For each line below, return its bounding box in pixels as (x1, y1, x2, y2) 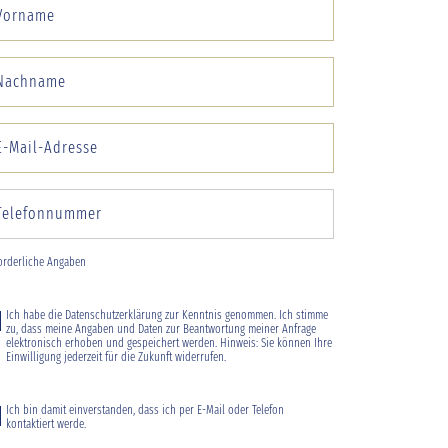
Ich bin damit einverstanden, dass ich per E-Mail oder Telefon (6, 402, 284, 417)
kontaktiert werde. (6, 416, 86, 431)
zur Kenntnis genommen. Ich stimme (162, 307, 328, 322)
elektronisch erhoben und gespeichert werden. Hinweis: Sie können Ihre (6, 335, 332, 350)
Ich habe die (6, 307, 65, 322)
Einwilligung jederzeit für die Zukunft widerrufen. (6, 349, 226, 364)
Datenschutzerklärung (65, 307, 162, 322)
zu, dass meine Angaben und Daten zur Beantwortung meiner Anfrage (6, 321, 316, 336)
